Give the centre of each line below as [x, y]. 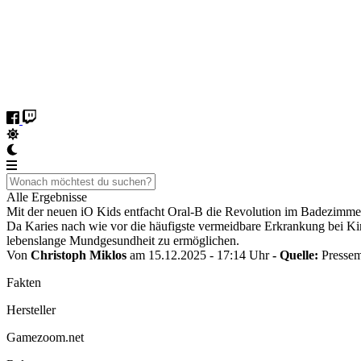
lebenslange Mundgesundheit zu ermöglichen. [123, 241]
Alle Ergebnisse [47, 197]
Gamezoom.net [45, 337]
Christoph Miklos [79, 255]
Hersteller [31, 310]
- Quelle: [297, 255]
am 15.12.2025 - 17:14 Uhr [199, 255]
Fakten [24, 282]
